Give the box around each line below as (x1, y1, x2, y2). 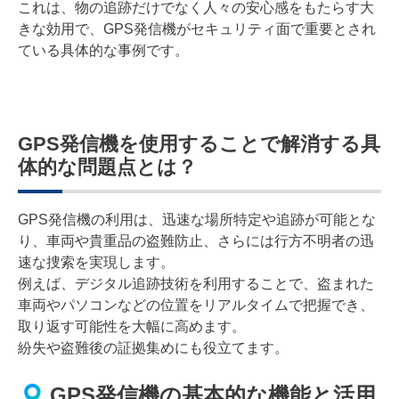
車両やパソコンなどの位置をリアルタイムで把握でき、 (18, 297, 374, 313)
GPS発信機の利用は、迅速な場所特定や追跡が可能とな (18, 211, 376, 227)
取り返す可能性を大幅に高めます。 (18, 318, 246, 334)
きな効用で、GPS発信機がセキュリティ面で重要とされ (18, 20, 376, 37)
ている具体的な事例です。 (18, 42, 189, 58)
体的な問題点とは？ (18, 155, 197, 178)
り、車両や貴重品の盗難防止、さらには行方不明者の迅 (18, 232, 374, 248)
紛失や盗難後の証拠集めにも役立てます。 (18, 339, 289, 355)
